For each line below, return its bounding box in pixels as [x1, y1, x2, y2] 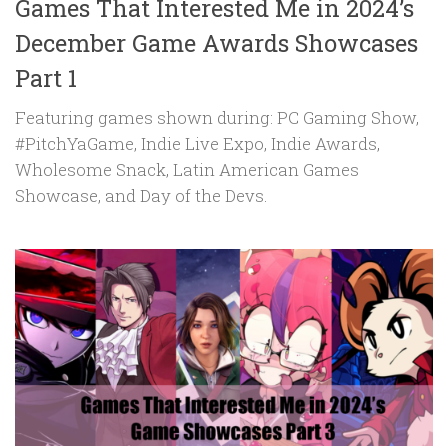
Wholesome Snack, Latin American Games [15, 157, 359, 181]
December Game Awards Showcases [15, 26, 418, 58]
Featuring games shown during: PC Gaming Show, [15, 105, 419, 129]
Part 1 [15, 61, 77, 93]
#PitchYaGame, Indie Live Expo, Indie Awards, [15, 131, 380, 155]
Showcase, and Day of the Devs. [15, 183, 268, 207]
